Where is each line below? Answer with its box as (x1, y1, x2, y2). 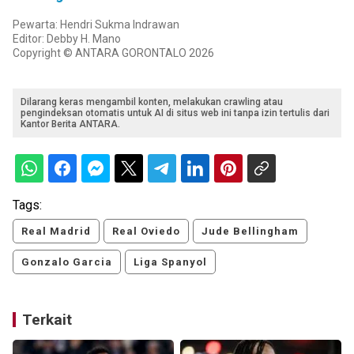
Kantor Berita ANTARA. (21, 119, 120, 130)
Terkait (22, 311, 72, 330)
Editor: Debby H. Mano (13, 32, 121, 46)
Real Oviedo (112, 225, 180, 238)
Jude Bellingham (201, 225, 299, 238)
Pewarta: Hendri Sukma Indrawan (13, 18, 179, 32)
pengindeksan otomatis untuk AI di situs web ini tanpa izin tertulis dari (21, 107, 330, 119)
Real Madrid (21, 225, 91, 238)
